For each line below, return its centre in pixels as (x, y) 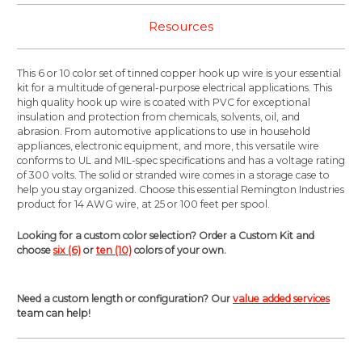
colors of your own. (179, 250)
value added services (281, 299)
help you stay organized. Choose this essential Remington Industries (181, 190)
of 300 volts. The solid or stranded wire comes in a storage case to (173, 175)
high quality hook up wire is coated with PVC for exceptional (164, 103)
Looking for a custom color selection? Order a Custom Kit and (166, 236)
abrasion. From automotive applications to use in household (164, 132)
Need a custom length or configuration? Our (125, 299)
